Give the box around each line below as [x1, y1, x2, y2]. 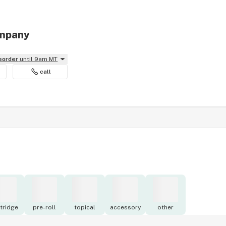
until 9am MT [20, 55, 58, 63]
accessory [109, 204, 141, 211]
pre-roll [33, 204, 56, 211]
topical [74, 204, 95, 211]
